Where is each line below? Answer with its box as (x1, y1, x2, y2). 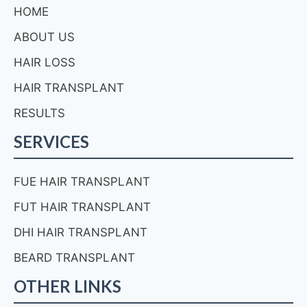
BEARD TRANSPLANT (14, 251, 135, 265)
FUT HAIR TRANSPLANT (14, 200, 151, 214)
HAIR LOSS (14, 56, 75, 69)
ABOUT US (14, 30, 75, 44)
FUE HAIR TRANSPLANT (14, 175, 150, 188)
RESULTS (14, 106, 65, 120)
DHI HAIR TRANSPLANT (14, 225, 147, 239)
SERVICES (14, 132, 89, 151)
